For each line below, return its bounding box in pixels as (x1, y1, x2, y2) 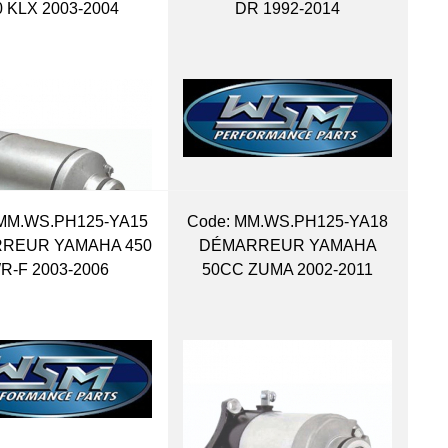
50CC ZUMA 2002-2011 (202, 260, 374, 278)
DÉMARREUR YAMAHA (198, 236, 377, 254)
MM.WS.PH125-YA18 (230, 212, 389, 230)
